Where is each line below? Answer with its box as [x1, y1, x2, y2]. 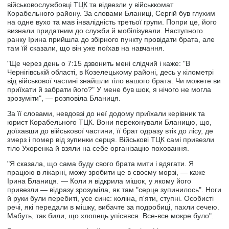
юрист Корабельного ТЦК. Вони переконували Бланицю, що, [7, 118, 212, 127]
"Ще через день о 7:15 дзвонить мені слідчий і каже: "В [7, 59, 191, 68]
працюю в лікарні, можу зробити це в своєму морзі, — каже [7, 168, 206, 177]
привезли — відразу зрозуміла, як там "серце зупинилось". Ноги [7, 186, 222, 194]
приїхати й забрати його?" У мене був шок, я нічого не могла [7, 85, 212, 94]
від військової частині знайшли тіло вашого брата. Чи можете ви [7, 77, 221, 85]
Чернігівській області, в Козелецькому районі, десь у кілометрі [7, 68, 214, 77]
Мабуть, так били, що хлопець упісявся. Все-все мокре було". [7, 212, 214, 220]
